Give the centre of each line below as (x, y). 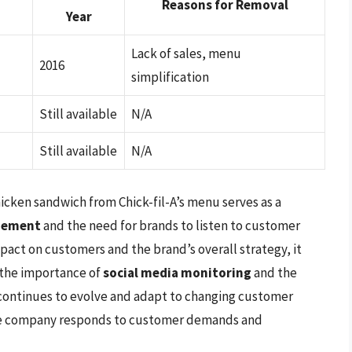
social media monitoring (177, 272)
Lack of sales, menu (186, 54)
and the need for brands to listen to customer (170, 225)
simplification (170, 77)
